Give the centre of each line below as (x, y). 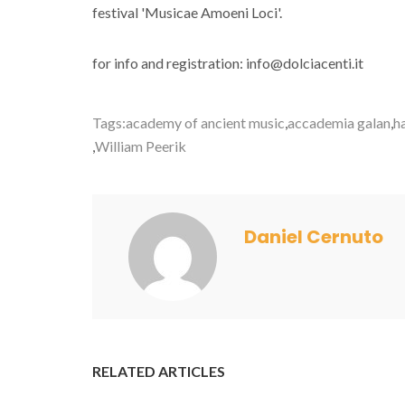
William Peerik (141, 146)
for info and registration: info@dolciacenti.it (228, 63)
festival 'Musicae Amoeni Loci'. (187, 12)
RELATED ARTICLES (159, 371)
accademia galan (339, 122)
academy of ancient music (205, 122)
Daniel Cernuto (314, 237)
